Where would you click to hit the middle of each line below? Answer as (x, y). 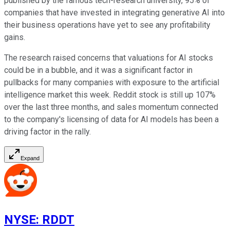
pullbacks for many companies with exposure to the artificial (112, 83)
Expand (30, 158)
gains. (15, 37)
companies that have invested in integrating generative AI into (114, 13)
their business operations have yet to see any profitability (107, 25)
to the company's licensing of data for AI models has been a (111, 120)
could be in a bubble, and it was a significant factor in (98, 70)
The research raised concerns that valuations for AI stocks (109, 58)
